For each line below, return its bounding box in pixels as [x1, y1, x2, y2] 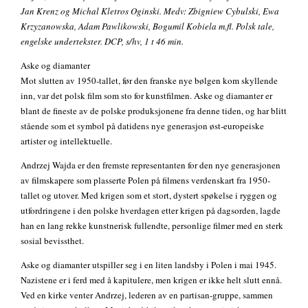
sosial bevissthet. [21, 234, 84, 247]
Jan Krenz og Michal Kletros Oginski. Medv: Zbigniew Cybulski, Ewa [21, 5, 279, 18]
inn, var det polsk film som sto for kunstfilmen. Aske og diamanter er [21, 89, 272, 102]
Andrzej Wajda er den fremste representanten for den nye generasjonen [21, 159, 280, 172]
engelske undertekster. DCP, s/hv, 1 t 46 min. [21, 35, 184, 48]
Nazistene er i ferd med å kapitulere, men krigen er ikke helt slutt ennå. [21, 274, 282, 287]
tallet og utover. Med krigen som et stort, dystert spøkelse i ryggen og [21, 189, 277, 202]
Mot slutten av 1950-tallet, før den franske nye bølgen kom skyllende [21, 74, 278, 87]
